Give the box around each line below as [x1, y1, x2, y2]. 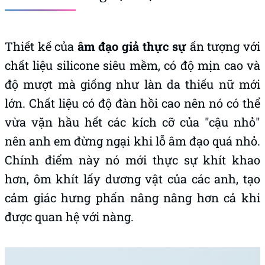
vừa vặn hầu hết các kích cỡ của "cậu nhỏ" [5, 114, 260, 130]
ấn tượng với [186, 38, 261, 54]
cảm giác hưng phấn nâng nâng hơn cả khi [5, 189, 260, 205]
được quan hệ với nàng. [5, 208, 134, 224]
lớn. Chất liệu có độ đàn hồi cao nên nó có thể [5, 95, 260, 111]
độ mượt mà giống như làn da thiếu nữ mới [5, 76, 260, 92]
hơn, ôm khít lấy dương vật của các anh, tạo [5, 170, 260, 186]
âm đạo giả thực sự [77, 38, 187, 54]
